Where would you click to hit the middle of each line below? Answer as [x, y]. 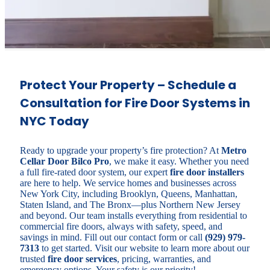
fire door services [82, 259]
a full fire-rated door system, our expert [94, 172]
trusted [34, 259]
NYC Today [55, 121]
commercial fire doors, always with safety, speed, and [121, 226]
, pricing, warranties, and [164, 259]
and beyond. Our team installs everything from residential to [133, 215]
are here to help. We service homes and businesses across [128, 183]
